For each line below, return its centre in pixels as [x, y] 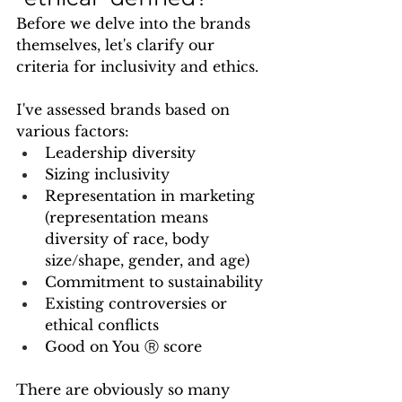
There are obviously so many [125, 389]
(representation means [129, 217]
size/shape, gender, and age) [147, 260]
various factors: [73, 131]
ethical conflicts [102, 325]
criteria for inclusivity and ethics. [140, 66]
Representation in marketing [152, 196]
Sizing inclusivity [107, 174]
